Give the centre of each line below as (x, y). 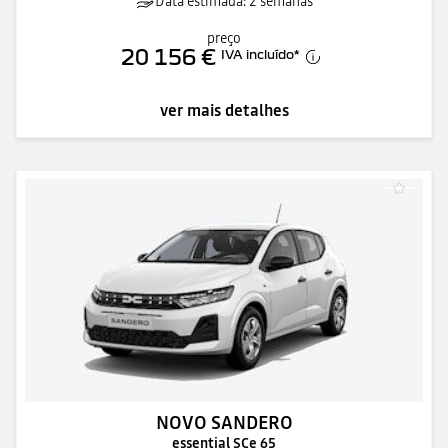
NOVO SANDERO (224, 423)
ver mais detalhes (224, 109)
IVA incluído (257, 53)
